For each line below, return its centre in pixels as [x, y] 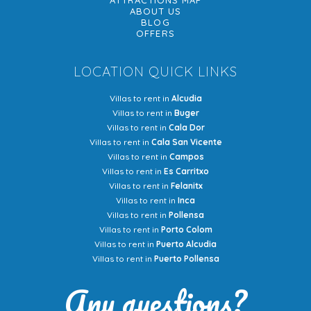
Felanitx [186, 186]
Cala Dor [186, 127]
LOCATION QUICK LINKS [155, 72]
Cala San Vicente [186, 142]
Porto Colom [186, 229]
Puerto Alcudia [186, 244]
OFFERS [155, 33]
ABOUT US [155, 11]
